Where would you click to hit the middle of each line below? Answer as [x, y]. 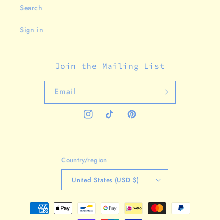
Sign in [32, 30]
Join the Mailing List [110, 66]
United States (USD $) [105, 180]
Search [31, 8]
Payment [32, 204]
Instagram [100, 120]
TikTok [116, 120]
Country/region [84, 160]
